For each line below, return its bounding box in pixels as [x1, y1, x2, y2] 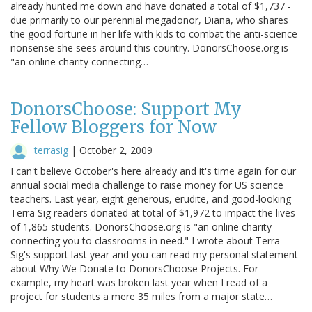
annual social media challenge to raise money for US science [10, 178, 283, 192]
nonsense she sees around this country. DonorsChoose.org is [10, 40, 288, 54]
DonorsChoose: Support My [10, 97, 242, 120]
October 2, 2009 [79, 143, 153, 157]
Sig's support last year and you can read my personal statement [10, 247, 298, 261]
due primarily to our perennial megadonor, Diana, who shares [10, 13, 288, 26]
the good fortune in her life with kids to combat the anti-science [10, 26, 297, 40]
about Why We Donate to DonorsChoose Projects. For [10, 261, 258, 275]
